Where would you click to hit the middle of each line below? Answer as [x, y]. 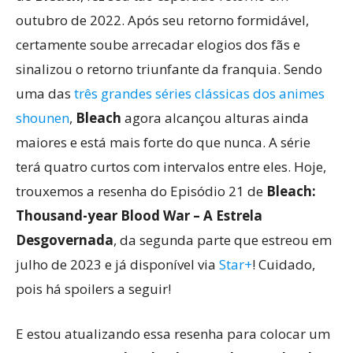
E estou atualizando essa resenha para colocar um [173, 334]
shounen [43, 118]
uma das [45, 93]
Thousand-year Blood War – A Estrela [139, 216]
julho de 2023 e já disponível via [117, 264]
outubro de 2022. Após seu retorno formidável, [162, 20]
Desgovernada [65, 240]
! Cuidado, [284, 264]
